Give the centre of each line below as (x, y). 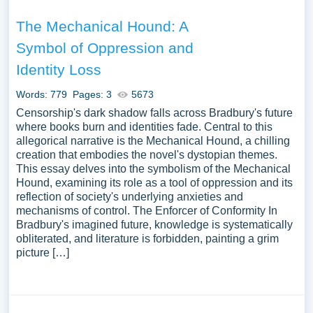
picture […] (42, 253)
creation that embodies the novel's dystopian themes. (146, 155)
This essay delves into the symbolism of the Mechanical (153, 169)
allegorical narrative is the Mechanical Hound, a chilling (153, 141)
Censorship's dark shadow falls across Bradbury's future (154, 113)
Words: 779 (41, 94)
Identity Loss (58, 70)
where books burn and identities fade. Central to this (144, 127)
